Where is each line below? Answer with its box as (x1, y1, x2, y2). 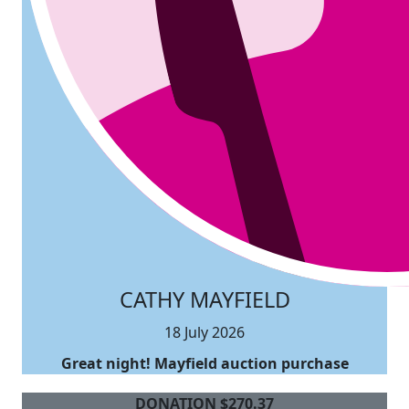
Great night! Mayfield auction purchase (60, 352, 349, 373)
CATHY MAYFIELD (119, 284, 290, 314)
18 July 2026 (164, 321, 245, 342)
